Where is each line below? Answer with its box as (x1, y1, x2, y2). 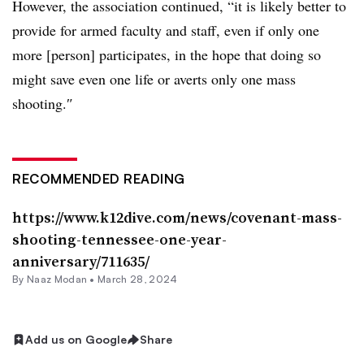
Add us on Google (25, 332, 127, 346)
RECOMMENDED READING (12, 171, 185, 187)
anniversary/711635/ (12, 251, 149, 271)
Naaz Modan (26, 273, 88, 285)
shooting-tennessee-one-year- (12, 229, 227, 249)
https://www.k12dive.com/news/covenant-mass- (12, 207, 342, 227)
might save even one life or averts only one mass (12, 69, 296, 89)
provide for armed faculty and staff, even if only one (12, 20, 319, 40)
